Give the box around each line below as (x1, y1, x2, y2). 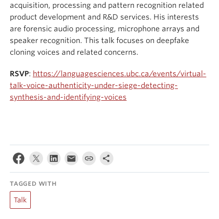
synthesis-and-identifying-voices (10, 93, 127, 102)
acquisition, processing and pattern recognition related (10, 1, 204, 10)
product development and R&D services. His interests (10, 13, 199, 22)
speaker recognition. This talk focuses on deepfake (10, 36, 189, 45)
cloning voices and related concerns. (10, 48, 138, 57)
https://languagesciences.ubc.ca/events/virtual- (33, 69, 206, 78)
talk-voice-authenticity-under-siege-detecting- (10, 81, 178, 90)
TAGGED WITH (10, 180, 57, 187)
